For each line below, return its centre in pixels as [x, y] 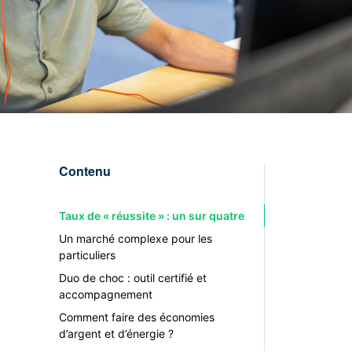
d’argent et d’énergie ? [116, 334]
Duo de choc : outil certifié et [132, 278]
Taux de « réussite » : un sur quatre [151, 216]
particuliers [87, 255]
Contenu [84, 171]
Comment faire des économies [136, 317]
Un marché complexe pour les [135, 238]
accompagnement [105, 294]
